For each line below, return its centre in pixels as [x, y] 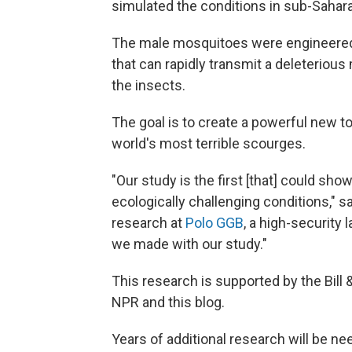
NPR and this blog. [168, 302]
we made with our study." [189, 244]
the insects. [148, 85]
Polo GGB [214, 223]
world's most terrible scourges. [209, 143]
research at [148, 223]
